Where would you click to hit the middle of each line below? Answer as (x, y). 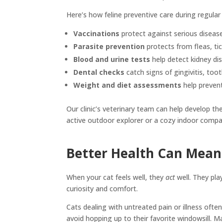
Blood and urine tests (112, 59)
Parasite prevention (109, 46)
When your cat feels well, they (116, 177)
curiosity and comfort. (102, 188)
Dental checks (99, 72)
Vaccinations (97, 33)
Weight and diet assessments (128, 85)
